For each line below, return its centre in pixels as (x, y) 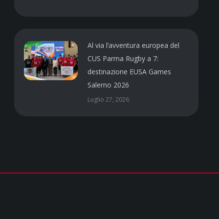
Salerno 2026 (109, 85)
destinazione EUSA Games (130, 71)
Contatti (34, 208)
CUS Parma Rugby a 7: (123, 58)
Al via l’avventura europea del (134, 45)
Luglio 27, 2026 (109, 99)
